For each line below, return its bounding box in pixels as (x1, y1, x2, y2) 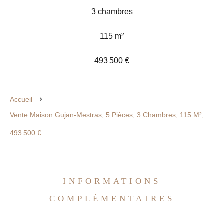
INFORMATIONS (63, 176, 161, 186)
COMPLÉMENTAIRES (49, 194, 175, 203)
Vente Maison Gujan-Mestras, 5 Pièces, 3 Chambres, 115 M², (10, 111, 204, 119)
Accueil (10, 95, 32, 103)
